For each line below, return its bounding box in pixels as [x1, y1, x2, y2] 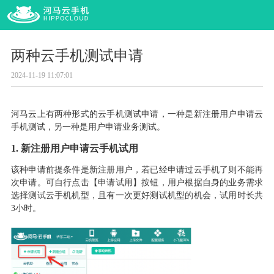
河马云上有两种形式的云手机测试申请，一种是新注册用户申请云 [10, 109, 264, 119]
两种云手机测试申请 [10, 48, 143, 64]
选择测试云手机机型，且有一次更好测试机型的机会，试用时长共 [10, 191, 264, 201]
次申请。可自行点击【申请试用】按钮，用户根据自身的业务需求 [10, 178, 264, 188]
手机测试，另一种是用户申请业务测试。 [10, 122, 165, 132]
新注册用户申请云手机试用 [20, 143, 138, 154]
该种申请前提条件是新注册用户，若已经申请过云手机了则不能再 [10, 165, 264, 175]
